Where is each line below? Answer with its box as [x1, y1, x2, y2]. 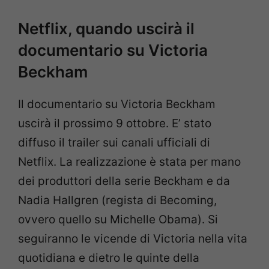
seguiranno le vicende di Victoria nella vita [18, 232, 247, 246]
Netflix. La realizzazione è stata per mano [18, 155, 241, 169]
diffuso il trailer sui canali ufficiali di [18, 136, 210, 150]
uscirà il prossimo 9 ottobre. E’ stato [18, 116, 211, 131]
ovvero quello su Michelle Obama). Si [18, 213, 218, 227]
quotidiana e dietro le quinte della [18, 251, 199, 265]
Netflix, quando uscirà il [18, 19, 195, 38]
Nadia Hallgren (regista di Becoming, [18, 193, 217, 208]
